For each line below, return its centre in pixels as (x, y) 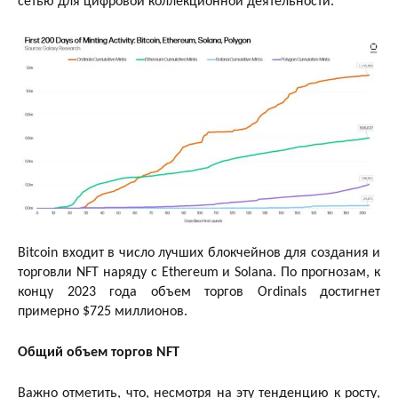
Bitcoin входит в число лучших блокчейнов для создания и (199, 253)
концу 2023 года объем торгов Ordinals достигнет (199, 292)
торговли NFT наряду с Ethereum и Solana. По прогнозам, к (199, 272)
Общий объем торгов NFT (99, 352)
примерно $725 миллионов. (103, 311)
